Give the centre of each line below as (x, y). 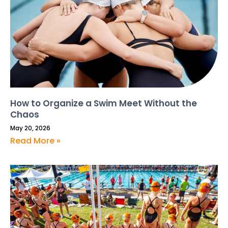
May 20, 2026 (30, 128)
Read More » (35, 140)
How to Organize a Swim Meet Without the (104, 103)
